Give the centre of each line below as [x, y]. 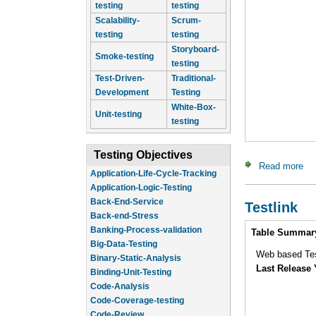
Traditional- [194, 78]
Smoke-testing [124, 56]
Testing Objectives [143, 155]
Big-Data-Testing [124, 233]
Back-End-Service [127, 190]
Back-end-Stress [124, 205]
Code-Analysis [120, 275]
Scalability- [117, 20]
